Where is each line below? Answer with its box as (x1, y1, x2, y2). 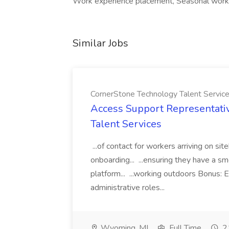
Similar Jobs (73, 36, 128, 50)
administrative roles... (90, 182, 167, 193)
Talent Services (90, 117, 162, 131)
